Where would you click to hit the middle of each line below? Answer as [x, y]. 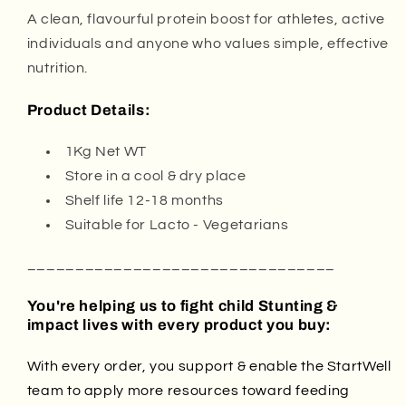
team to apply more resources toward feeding [188, 390]
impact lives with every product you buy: [179, 324]
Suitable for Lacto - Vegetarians [177, 225]
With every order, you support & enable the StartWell [209, 366]
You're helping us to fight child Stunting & [183, 305]
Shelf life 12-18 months [144, 201]
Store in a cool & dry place [155, 176]
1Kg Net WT [106, 152]
